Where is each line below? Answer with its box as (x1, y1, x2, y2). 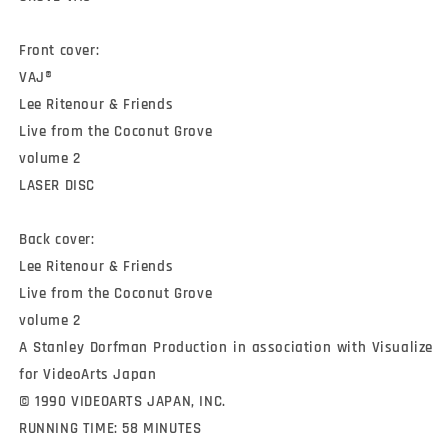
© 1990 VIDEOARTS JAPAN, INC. (19, 392, 226, 412)
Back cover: (19, 230, 95, 250)
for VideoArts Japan (19, 365, 157, 385)
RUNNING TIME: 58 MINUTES (19, 419, 202, 439)
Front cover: (19, 41, 100, 61)
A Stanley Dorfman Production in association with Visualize (19, 338, 433, 358)
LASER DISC (19, 176, 95, 196)
